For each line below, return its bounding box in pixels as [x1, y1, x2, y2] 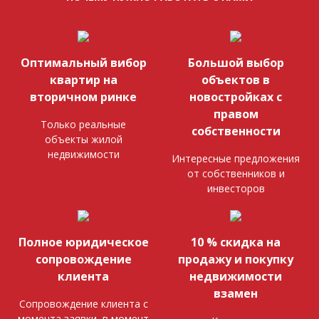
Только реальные [41, 117, 126, 131]
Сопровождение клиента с [19, 296, 148, 310]
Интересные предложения [172, 151, 300, 165]
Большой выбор [187, 54, 284, 70]
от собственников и [187, 166, 285, 180]
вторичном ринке [30, 88, 137, 105]
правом [213, 105, 258, 122]
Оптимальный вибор [20, 54, 147, 70]
